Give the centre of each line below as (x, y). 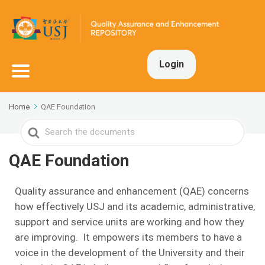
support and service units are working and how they (130, 222)
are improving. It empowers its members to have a (128, 237)
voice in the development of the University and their (130, 253)
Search (36, 127)
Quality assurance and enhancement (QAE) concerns (132, 191)
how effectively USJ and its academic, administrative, (135, 207)
